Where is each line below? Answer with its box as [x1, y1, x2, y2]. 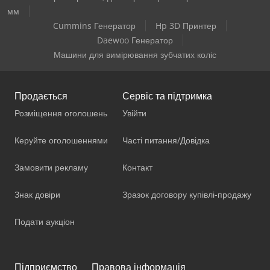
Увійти [122, 107, 146, 119]
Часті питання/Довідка [122, 134, 210, 146]
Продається [14, 89, 67, 102]
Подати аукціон [14, 215, 75, 227]
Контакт [122, 161, 152, 173]
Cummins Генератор [53, 19, 136, 31]
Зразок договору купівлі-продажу [122, 188, 251, 200]
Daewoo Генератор [96, 34, 173, 46]
